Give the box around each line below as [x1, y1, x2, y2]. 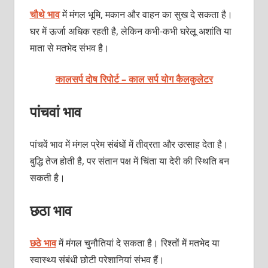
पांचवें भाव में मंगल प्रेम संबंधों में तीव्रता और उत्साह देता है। [29, 137, 229, 151]
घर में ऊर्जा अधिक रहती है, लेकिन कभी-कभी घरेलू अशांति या [29, 24, 232, 38]
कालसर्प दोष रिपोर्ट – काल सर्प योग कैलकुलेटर [55, 72, 213, 86]
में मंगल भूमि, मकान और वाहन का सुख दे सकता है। [59, 7, 233, 21]
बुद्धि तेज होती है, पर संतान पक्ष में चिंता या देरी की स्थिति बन [29, 154, 229, 167]
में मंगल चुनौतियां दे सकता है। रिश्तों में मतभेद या [56, 236, 220, 249]
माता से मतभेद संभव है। [29, 41, 109, 54]
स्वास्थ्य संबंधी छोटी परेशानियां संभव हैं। [29, 252, 165, 266]
